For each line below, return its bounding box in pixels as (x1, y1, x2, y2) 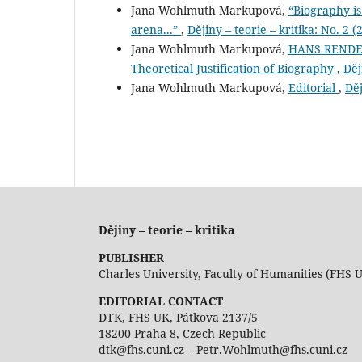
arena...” (131, 22, 181, 38)
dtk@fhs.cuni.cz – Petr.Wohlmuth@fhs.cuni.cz (99, 342, 347, 358)
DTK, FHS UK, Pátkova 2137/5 (99, 309, 258, 326)
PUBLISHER (99, 250, 164, 266)
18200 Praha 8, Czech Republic (99, 326, 266, 342)
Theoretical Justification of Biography (131, 61, 337, 77)
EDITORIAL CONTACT (99, 293, 223, 309)
